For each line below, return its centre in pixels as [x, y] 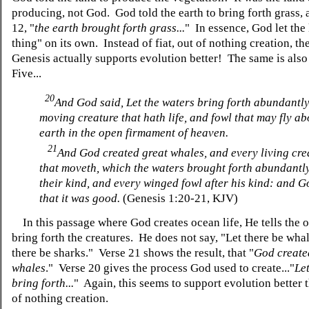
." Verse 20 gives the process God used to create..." [170, 268]
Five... [27, 74]
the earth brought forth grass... [110, 28]
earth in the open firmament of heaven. [134, 132]
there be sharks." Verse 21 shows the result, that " [133, 252]
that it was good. [81, 198]
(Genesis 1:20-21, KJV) [180, 198]
